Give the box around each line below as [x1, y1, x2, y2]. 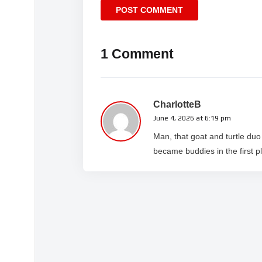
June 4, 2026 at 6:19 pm [153, 114, 231, 123]
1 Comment [101, 46, 174, 62]
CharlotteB [153, 99, 201, 110]
